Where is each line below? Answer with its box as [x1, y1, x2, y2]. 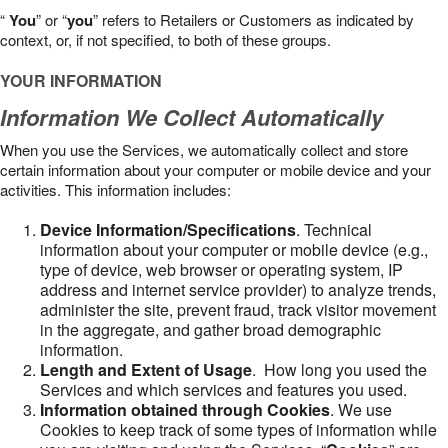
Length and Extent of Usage [40, 358, 252, 381]
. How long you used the [252, 358, 427, 381]
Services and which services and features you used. [40, 378, 407, 401]
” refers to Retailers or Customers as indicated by [93, 9, 414, 30]
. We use [330, 398, 392, 421]
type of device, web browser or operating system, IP [40, 258, 403, 281]
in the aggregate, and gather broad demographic [40, 318, 381, 341]
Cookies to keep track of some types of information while [40, 418, 437, 441]
